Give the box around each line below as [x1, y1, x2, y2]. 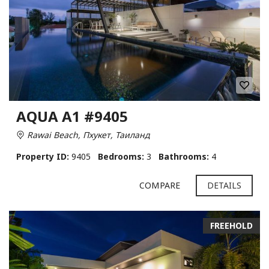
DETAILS [207, 180, 242, 191]
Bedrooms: [98, 151, 144, 162]
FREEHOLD [210, 220, 253, 231]
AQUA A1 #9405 [16, 106, 128, 126]
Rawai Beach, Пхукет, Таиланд [25, 129, 150, 141]
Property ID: [16, 151, 69, 162]
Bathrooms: [159, 151, 209, 162]
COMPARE [139, 180, 180, 191]
